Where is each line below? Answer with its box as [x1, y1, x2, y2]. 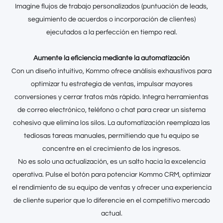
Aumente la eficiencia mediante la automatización [33, 55, 190, 62]
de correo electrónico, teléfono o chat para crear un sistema [17, 107, 206, 114]
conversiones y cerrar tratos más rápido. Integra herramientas [14, 94, 209, 101]
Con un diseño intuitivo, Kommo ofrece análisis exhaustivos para [11, 68, 212, 75]
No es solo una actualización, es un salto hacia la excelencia [17, 158, 206, 166]
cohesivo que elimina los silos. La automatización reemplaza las [13, 119, 210, 127]
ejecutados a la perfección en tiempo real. [46, 29, 177, 36]
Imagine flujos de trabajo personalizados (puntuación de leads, [15, 3, 208, 10]
